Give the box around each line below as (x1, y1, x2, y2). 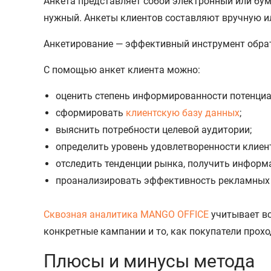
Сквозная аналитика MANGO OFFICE (44, 208, 209, 220)
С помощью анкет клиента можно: (44, 64, 200, 76)
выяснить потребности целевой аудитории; (56, 123, 252, 135)
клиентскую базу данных (126, 106, 240, 119)
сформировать (56, 106, 126, 119)
